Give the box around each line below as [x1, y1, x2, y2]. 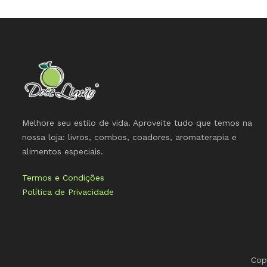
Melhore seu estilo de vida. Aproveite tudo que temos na [22, 118, 252, 128]
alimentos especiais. [22, 147, 103, 157]
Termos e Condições [22, 173, 104, 183]
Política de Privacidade [22, 187, 114, 197]
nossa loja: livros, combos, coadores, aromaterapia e [22, 132, 237, 142]
